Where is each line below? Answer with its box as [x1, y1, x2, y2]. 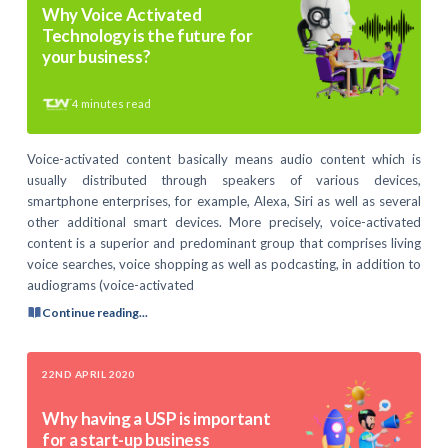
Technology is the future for [42, 24, 253, 46]
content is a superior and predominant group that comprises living [27, 235, 421, 252]
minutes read [81, 97, 151, 111]
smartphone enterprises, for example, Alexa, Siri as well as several [27, 193, 421, 210]
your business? [42, 45, 151, 67]
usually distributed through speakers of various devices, [27, 172, 421, 189]
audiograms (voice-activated [27, 277, 194, 294]
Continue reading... [42, 304, 148, 320]
